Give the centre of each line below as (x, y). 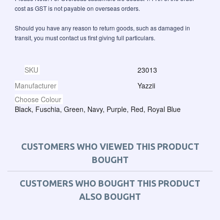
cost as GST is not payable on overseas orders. (77, 8)
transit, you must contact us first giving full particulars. (85, 38)
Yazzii (146, 86)
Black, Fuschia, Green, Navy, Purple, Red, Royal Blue (98, 109)
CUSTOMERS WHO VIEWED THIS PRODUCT (110, 147)
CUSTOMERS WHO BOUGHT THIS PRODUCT (110, 183)
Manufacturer (36, 86)
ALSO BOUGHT (110, 197)
